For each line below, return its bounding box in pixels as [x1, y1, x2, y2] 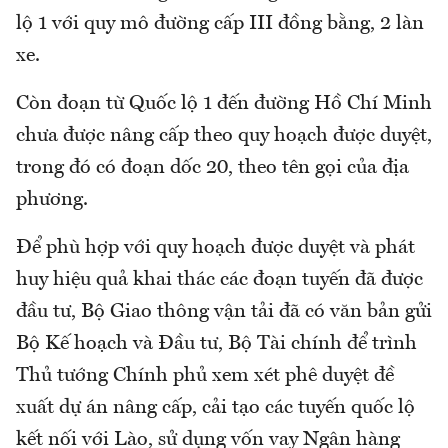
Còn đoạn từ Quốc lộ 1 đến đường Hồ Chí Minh [16, 94, 432, 115]
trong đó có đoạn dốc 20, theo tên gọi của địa [16, 158, 409, 179]
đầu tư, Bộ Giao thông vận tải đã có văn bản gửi [16, 302, 432, 323]
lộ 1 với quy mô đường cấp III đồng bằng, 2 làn [16, 14, 424, 35]
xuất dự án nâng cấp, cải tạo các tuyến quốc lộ [16, 398, 415, 419]
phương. [16, 190, 88, 211]
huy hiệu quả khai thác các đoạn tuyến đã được [16, 270, 423, 291]
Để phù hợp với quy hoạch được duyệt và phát [16, 238, 415, 259]
